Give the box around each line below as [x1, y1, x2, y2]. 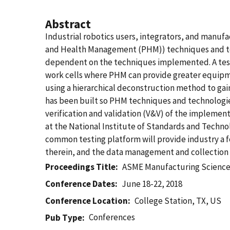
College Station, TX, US [135, 195, 222, 206]
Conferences [89, 212, 136, 223]
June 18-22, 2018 [122, 178, 183, 189]
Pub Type [45, 212, 82, 223]
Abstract [45, 16, 91, 31]
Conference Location [45, 195, 128, 206]
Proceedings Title [45, 161, 116, 172]
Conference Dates [45, 178, 115, 189]
